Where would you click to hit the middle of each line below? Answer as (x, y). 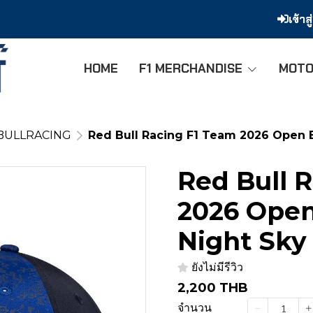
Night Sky (242, 241)
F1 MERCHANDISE (193, 68)
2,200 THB (213, 288)
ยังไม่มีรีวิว (217, 267)
